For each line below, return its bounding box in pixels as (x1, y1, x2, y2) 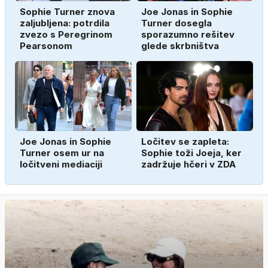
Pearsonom (20, 39, 72, 51)
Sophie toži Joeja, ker (141, 147, 242, 159)
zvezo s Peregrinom (20, 28, 112, 40)
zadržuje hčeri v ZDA (141, 158, 236, 170)
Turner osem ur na (20, 147, 104, 159)
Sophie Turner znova (20, 5, 115, 17)
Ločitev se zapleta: (141, 135, 229, 147)
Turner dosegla (141, 17, 212, 29)
